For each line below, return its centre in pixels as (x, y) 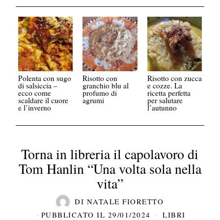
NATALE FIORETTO (125, 202)
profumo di (100, 93)
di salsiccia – (38, 85)
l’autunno (162, 107)
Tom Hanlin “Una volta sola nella (110, 168)
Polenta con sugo (45, 78)
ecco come (35, 93)
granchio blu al (106, 85)
